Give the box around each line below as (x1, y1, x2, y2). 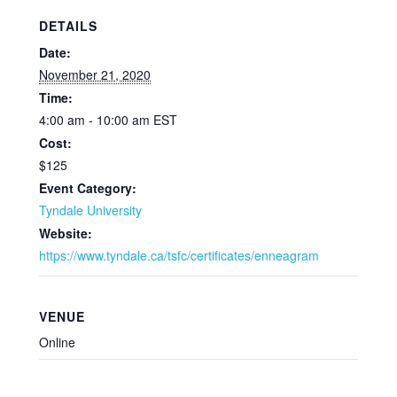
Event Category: (39, 179, 136, 198)
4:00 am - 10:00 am (39, 111, 153, 129)
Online (39, 332, 75, 351)
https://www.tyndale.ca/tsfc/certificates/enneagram (39, 246, 319, 265)
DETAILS (39, 17, 97, 35)
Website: (39, 224, 92, 243)
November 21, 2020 (39, 66, 151, 84)
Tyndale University (39, 201, 142, 220)
